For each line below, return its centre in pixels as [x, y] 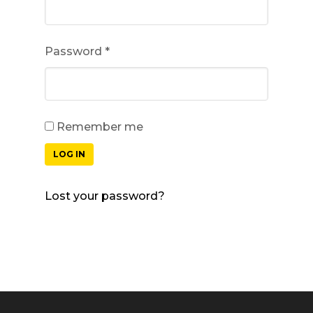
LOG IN [69, 154]
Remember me [100, 127]
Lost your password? [105, 196]
